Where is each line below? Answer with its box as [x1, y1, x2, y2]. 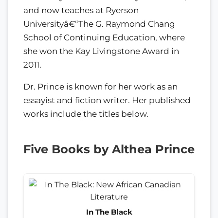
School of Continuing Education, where [23, 33, 185, 42]
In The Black [86, 207, 132, 217]
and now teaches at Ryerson [23, 5, 139, 15]
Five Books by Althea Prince [23, 142, 195, 156]
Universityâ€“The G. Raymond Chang [23, 19, 175, 29]
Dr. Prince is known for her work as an [23, 81, 178, 91]
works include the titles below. [23, 109, 148, 119]
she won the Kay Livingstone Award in [23, 46, 179, 56]
